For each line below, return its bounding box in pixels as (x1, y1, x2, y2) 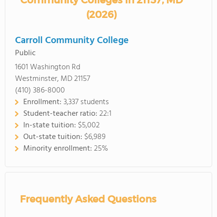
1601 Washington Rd (15, 61, 80, 74)
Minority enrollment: (23, 142, 94, 155)
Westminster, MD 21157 (15, 73, 90, 85)
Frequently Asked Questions (20, 193, 156, 205)
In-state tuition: (23, 119, 78, 132)
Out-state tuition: (23, 131, 84, 143)
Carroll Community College (15, 33, 129, 48)
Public (15, 47, 36, 60)
